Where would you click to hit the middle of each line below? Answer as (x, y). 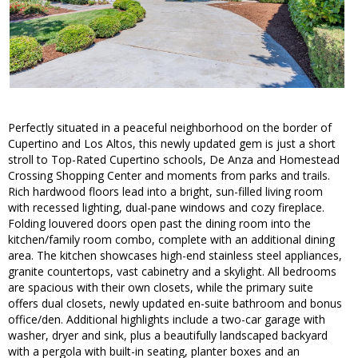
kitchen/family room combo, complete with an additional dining (171, 240)
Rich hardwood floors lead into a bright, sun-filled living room (165, 192)
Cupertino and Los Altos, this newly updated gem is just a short (172, 144)
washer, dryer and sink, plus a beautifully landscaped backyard (168, 336)
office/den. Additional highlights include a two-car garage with (167, 320)
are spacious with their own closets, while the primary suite (161, 288)
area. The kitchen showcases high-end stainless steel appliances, (175, 256)
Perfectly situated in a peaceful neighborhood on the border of (170, 128)
